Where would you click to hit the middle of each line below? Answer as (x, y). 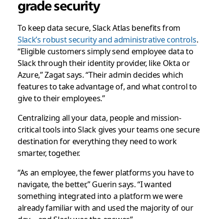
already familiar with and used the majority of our (105, 207)
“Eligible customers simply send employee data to (105, 51)
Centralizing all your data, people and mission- (99, 117)
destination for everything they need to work (97, 141)
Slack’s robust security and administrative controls (107, 39)
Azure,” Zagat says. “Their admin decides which (100, 74)
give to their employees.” (61, 98)
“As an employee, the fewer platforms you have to (106, 172)
